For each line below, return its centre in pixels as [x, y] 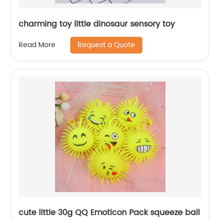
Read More [37, 45]
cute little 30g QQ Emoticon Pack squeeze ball [110, 212]
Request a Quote [107, 45]
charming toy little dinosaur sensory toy [125, 24]
